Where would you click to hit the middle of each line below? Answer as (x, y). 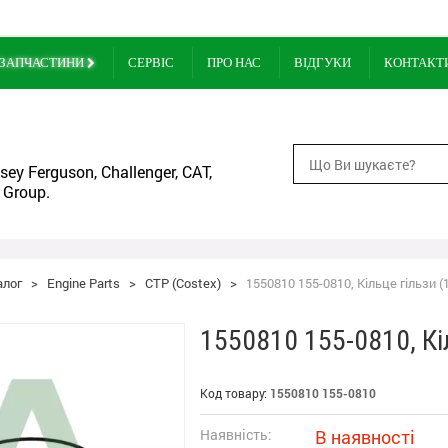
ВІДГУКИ (322, 62)
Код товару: (235, 393)
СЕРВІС (151, 62)
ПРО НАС (234, 62)
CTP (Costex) (183, 283)
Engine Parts (83, 283)
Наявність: (236, 434)
